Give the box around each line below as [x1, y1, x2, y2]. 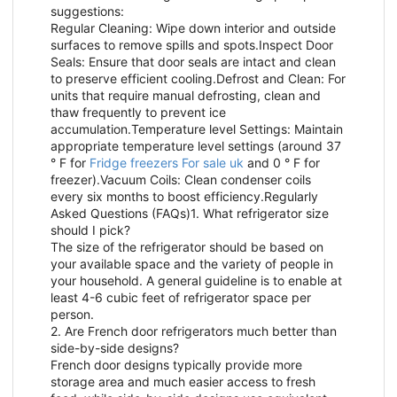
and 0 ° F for [244, 155, 320, 171]
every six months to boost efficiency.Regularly [51, 189, 318, 205]
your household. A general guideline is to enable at [51, 273, 342, 289]
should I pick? [51, 222, 130, 238]
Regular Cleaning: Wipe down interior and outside [51, 20, 336, 36]
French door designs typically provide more [51, 357, 302, 373]
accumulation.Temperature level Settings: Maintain [51, 121, 343, 137]
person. [51, 307, 94, 323]
